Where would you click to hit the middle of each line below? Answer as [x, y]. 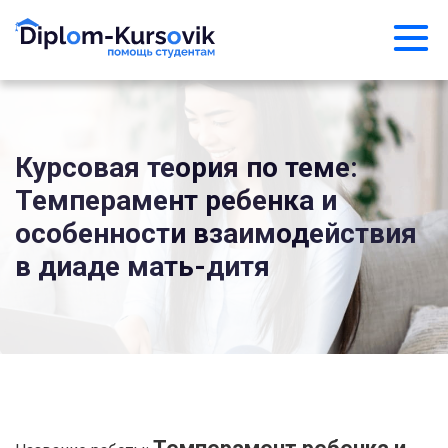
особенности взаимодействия [216, 234]
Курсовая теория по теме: [186, 168]
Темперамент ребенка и [176, 201]
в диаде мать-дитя [142, 267]
